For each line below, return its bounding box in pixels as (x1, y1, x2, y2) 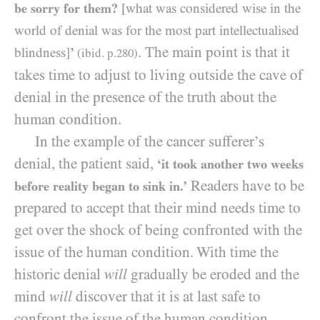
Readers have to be (187, 177, 304, 194)
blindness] (14, 45, 70, 60)
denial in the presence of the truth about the (14, 89, 276, 106)
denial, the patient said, (14, 155, 157, 172)
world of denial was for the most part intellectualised (14, 23, 299, 38)
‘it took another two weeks (157, 156, 304, 171)
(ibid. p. (77, 46, 116, 60)
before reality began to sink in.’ (14, 179, 187, 194)
